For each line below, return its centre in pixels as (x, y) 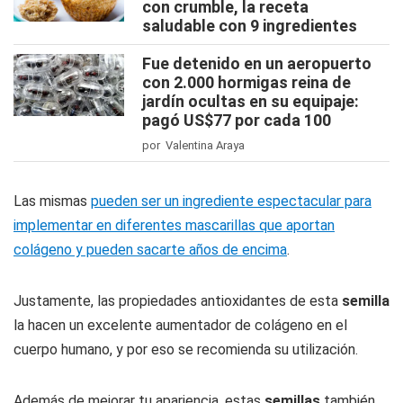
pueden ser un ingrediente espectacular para (231, 201)
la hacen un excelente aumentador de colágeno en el (180, 326)
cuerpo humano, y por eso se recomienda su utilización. (186, 350)
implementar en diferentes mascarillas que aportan (174, 226)
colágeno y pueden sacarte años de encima (150, 250)
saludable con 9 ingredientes (250, 26)
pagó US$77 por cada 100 (237, 121)
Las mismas (52, 201)
